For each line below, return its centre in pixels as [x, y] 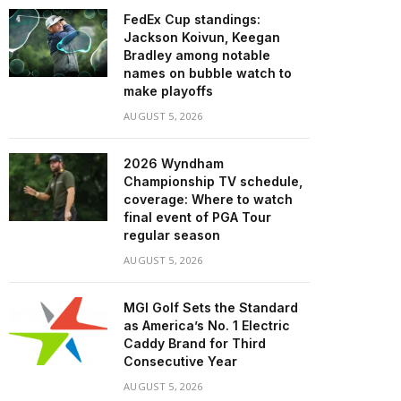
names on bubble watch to [208, 73]
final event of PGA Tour [197, 217]
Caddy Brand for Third [195, 343]
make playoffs [168, 91]
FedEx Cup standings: [192, 19]
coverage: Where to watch [208, 199]
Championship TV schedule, [213, 181]
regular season [172, 235]
